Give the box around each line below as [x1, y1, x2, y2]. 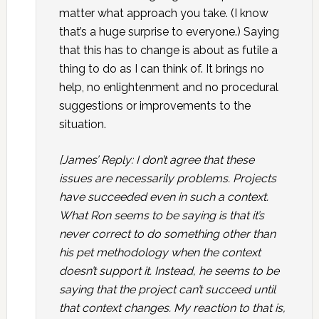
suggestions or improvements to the [58, 99, 251, 113]
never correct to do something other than [58, 227, 276, 241]
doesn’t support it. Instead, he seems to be [58, 264, 279, 278]
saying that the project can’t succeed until [58, 283, 276, 296]
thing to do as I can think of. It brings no [58, 62, 264, 75]
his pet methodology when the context [58, 246, 261, 259]
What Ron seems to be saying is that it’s [58, 209, 264, 222]
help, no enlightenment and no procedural [58, 80, 278, 94]
